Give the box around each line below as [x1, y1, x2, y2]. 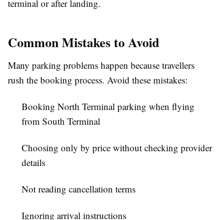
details [22, 156, 45, 168]
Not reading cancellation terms [22, 182, 136, 195]
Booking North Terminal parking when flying [22, 100, 194, 112]
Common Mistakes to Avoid [8, 32, 159, 52]
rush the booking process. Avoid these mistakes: [8, 73, 188, 86]
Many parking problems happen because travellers [8, 58, 194, 71]
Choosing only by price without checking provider [22, 141, 212, 154]
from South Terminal [22, 114, 100, 127]
